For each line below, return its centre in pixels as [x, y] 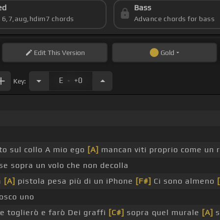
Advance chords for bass [174, 19]
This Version [65, 53]
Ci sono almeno [184, 181]
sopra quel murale [163, 213]
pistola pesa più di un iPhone [75, 181]
